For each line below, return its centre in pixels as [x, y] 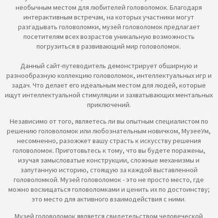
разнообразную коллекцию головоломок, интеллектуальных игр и [109, 75]
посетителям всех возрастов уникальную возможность [109, 36]
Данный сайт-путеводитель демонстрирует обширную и [109, 65]
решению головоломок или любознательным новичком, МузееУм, [109, 131]
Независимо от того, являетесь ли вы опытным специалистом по [109, 121]
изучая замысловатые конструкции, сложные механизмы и [109, 160]
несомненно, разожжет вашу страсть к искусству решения [109, 141]
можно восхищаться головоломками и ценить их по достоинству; [109, 190]
